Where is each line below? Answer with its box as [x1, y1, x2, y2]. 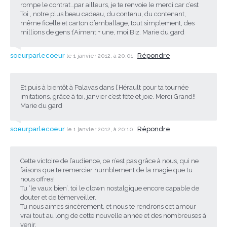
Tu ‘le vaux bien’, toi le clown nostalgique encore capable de [20, 184, 199, 192]
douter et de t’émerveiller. [20, 193, 96, 201]
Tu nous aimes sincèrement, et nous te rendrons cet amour [20, 202, 196, 210]
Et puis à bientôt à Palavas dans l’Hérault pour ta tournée [20, 83, 188, 91]
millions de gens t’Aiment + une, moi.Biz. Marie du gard [20, 28, 184, 36]
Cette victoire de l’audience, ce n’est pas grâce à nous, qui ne [20, 157, 199, 165]
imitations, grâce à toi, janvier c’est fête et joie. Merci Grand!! [20, 92, 196, 100]
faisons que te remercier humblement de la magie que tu [20, 166, 193, 174]
